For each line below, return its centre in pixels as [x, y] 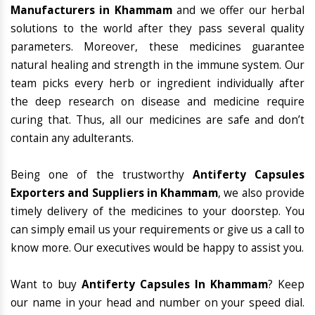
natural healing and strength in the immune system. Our [157, 65]
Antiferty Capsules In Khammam [175, 285]
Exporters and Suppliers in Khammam [115, 193]
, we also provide [262, 193]
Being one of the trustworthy [102, 175]
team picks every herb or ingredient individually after [157, 84]
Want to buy [46, 285]
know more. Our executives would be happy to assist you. [157, 248]
